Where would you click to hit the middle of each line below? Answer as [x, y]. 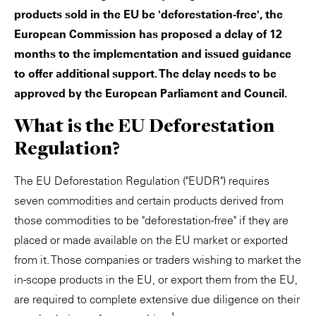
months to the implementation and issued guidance [153, 54]
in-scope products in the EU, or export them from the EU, [156, 279]
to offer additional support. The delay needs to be [145, 73]
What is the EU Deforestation [144, 125]
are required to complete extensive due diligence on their [157, 299]
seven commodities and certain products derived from [149, 200]
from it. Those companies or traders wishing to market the [158, 260]
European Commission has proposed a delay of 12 [148, 34]
